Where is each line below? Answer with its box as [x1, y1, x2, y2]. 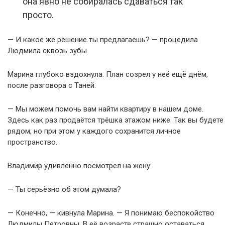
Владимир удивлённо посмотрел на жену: [8, 161, 152, 171]
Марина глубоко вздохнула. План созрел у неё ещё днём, [8, 70, 208, 79]
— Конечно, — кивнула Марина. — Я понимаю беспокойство [8, 208, 214, 218]
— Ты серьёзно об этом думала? [8, 185, 121, 194]
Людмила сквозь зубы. [8, 46, 88, 56]
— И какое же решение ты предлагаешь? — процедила [8, 35, 198, 45]
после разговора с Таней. [8, 81, 96, 90]
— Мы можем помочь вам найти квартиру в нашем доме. [8, 104, 203, 114]
